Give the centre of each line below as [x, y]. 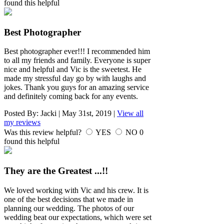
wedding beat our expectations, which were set [78, 217]
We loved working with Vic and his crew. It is [76, 190]
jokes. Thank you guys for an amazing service [76, 87]
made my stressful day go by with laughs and [75, 78]
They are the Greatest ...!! [56, 171]
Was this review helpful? [44, 132]
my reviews [22, 122]
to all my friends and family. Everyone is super [77, 60]
